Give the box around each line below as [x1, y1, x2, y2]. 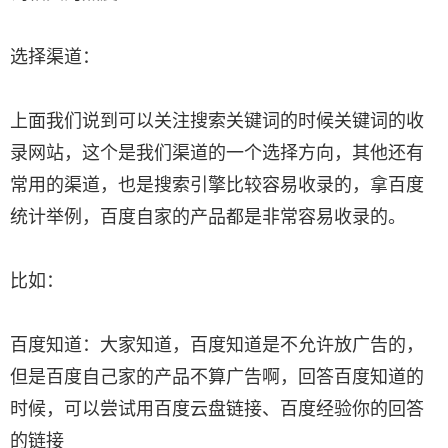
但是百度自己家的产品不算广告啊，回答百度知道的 [10, 362, 424, 388]
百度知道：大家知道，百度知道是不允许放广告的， [10, 330, 424, 356]
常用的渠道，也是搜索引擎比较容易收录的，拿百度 [10, 170, 424, 196]
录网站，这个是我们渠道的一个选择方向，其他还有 [10, 138, 424, 164]
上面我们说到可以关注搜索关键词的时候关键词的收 [10, 106, 424, 132]
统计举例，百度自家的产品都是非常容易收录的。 [10, 202, 406, 228]
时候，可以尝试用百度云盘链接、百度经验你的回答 [10, 394, 424, 420]
